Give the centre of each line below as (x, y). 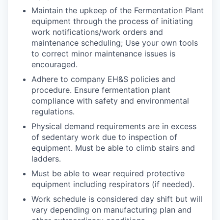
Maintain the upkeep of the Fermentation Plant (118, 10)
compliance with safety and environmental (110, 101)
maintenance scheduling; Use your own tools (115, 43)
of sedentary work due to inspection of (104, 137)
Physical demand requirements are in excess (114, 126)
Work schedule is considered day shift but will (117, 199)
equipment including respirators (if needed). (113, 184)
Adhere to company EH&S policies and (103, 79)
